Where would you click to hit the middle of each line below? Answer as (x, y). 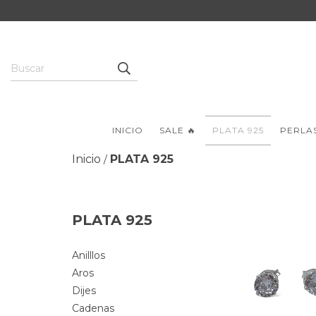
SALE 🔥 (178, 130)
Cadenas (93, 308)
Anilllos (89, 255)
